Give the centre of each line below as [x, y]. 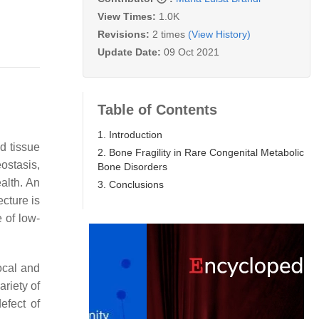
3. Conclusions [131, 184]
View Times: [128, 16]
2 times [169, 34]
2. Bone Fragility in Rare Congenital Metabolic [201, 152]
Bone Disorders [132, 166]
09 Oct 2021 [192, 52]
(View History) [219, 34]
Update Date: [131, 52]
